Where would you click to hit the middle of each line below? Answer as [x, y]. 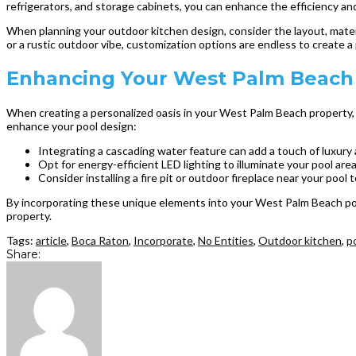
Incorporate [163, 240]
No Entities [226, 240]
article [51, 240]
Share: [23, 254]
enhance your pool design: [72, 126]
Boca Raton [100, 240]
